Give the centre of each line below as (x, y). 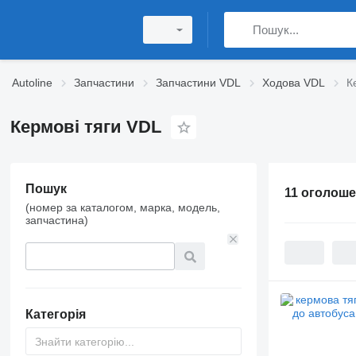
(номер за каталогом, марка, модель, (122, 207)
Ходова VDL (294, 83)
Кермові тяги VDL (85, 127)
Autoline (32, 83)
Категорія (55, 314)
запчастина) (56, 220)
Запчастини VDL (198, 83)
